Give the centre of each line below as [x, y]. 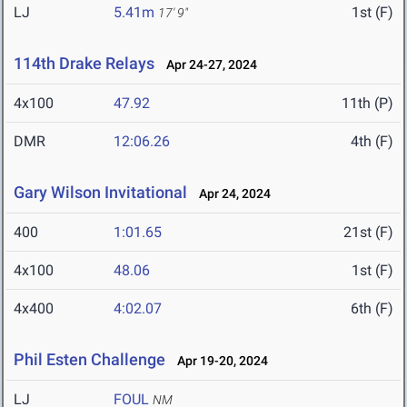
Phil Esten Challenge [89, 360]
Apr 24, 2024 [231, 194]
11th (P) [367, 104]
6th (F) [372, 309]
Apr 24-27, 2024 [208, 65]
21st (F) [368, 233]
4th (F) [372, 142]
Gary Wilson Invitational [102, 193]
